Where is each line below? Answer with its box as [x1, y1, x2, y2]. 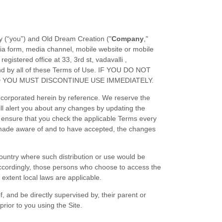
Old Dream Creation [42, 35, 105, 43]
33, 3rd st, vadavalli [62, 55, 125, 63]
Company [111, 35, 144, 43]
